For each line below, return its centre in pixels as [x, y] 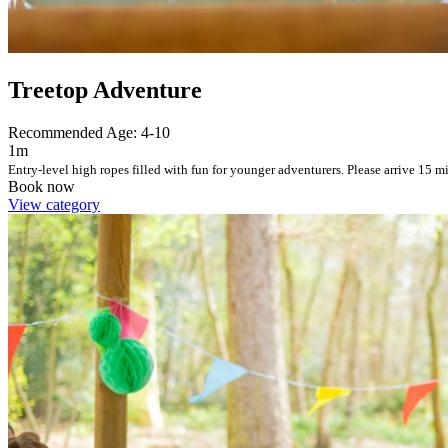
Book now [41, 186]
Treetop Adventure [105, 89]
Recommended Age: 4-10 [89, 132]
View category [54, 204]
